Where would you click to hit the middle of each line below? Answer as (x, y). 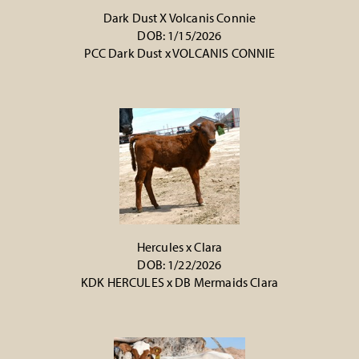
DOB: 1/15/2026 (179, 35)
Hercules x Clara (179, 247)
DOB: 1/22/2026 (179, 264)
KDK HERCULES (122, 282)
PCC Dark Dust (124, 53)
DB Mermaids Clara (227, 282)
